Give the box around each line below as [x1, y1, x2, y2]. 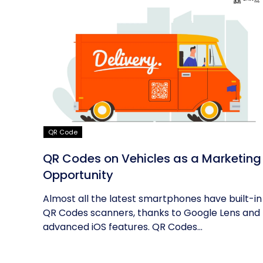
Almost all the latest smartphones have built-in [43, 192, 262, 205]
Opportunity [43, 167, 113, 183]
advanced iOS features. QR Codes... [43, 220, 203, 234]
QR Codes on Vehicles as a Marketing [43, 150, 261, 167]
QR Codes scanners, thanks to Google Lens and [43, 206, 260, 220]
